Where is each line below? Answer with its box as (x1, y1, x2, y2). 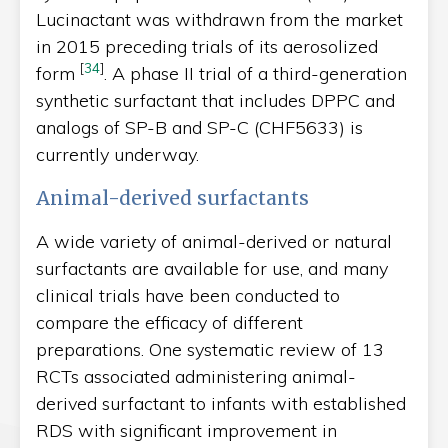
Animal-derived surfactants (36, 185, 309, 210)
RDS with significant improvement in (36, 418, 337, 442)
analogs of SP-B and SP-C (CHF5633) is (36, 115, 363, 139)
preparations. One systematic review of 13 (36, 337, 384, 361)
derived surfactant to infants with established (36, 391, 406, 415)
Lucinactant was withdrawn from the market (36, 7, 403, 31)
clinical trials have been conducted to (36, 283, 340, 307)
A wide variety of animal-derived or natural (36, 229, 392, 253)
